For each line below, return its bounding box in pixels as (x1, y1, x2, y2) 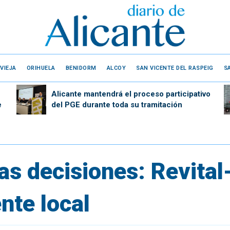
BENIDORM (65, 64, 97, 71)
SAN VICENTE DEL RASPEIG (136, 64, 214, 71)
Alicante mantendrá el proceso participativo (51, 89, 210, 99)
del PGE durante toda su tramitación (51, 100, 182, 109)
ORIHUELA (26, 64, 55, 71)
